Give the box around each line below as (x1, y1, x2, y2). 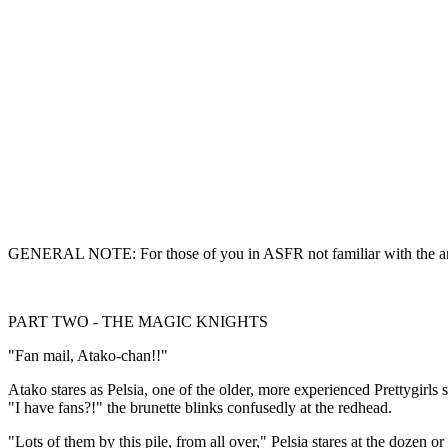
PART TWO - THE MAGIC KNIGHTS (8, 313, 268, 330)
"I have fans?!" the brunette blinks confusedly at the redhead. (8, 399, 392, 416)
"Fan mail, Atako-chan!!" (8, 347, 168, 364)
